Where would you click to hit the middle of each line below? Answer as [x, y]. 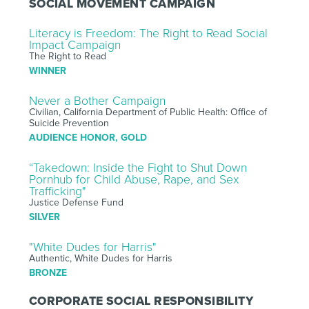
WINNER [47, 70]
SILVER [44, 217]
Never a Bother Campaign [97, 101]
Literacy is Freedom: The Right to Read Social [148, 33]
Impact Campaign [74, 45]
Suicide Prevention [69, 123]
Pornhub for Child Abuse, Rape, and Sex [133, 179]
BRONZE [48, 272]
